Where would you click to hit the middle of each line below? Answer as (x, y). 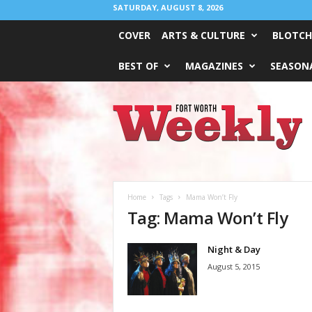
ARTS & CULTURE (203, 35)
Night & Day (234, 249)
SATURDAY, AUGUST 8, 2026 (167, 7)
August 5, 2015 (233, 266)
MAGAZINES (214, 66)
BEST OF (138, 66)
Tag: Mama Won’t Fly (208, 218)
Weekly (127, 123)
